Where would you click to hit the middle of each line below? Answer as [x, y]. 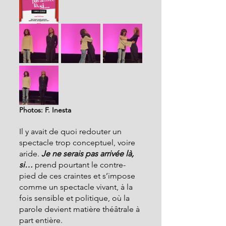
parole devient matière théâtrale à [80, 209]
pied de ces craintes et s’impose [78, 176]
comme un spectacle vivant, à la [77, 187]
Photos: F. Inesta [45, 110]
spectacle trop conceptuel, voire [78, 143]
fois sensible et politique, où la [75, 198]
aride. [30, 154]
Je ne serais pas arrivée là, [89, 154]
